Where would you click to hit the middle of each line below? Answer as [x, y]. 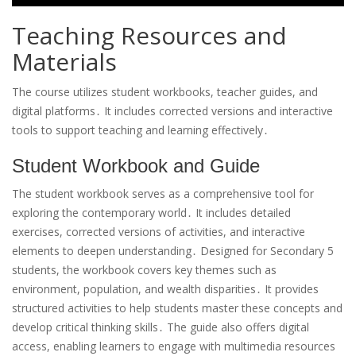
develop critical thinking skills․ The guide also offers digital [161, 327]
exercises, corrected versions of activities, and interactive [159, 232]
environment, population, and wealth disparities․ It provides [165, 289]
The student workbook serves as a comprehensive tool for [163, 194]
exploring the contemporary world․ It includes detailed [151, 213]
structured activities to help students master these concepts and [177, 308]
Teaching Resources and [149, 36]
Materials [64, 62]
